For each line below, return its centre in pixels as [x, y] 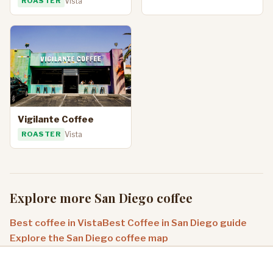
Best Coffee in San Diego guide [175, 223]
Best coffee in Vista [56, 223]
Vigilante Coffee [56, 119]
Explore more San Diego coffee [101, 198]
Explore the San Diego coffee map [89, 238]
